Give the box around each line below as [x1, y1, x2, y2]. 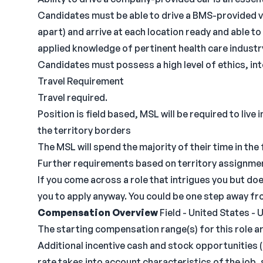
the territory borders [38, 124, 131, 136]
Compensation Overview [38, 207, 158, 218]
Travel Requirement [38, 75, 124, 87]
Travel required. [38, 92, 107, 103]
